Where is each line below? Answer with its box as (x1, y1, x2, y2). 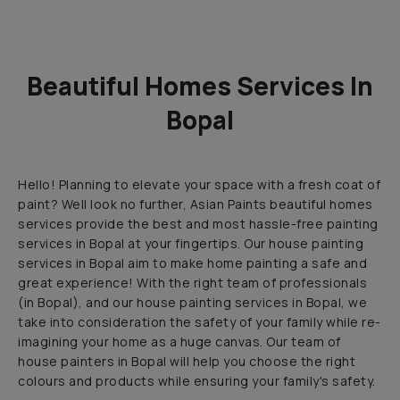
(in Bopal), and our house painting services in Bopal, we (18, 294, 368, 312)
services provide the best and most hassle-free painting (18, 215, 379, 233)
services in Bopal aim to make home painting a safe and (18, 254, 368, 272)
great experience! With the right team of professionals (18, 274, 368, 292)
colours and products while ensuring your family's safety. (18, 372, 376, 390)
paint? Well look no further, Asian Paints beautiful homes (18, 196, 373, 213)
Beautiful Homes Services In (27, 69, 373, 104)
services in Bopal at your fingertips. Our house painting (18, 235, 364, 253)
